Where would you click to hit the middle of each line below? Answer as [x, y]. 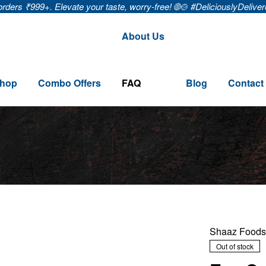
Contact [246, 83]
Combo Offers [70, 83]
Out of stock [235, 246]
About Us [143, 36]
